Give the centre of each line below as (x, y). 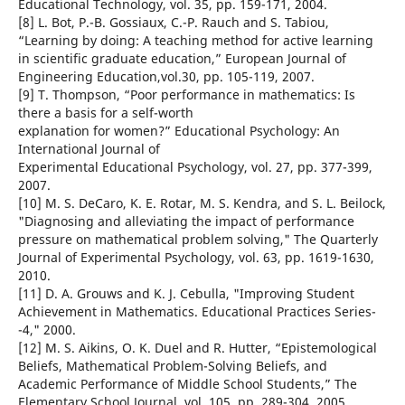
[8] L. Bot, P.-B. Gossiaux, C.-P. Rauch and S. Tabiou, (173, 23)
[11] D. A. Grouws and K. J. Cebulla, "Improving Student (186, 294)
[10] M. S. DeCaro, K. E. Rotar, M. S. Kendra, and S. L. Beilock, (202, 203)
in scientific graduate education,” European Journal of (182, 59)
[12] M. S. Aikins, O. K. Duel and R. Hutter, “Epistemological (197, 348)
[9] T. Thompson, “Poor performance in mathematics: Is (186, 95)
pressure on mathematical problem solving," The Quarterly (198, 240)
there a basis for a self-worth (105, 113)
